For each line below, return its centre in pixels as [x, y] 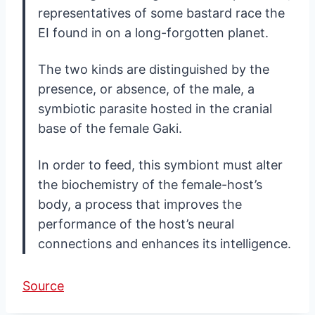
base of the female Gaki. [110, 129]
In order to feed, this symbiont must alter [160, 165]
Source [43, 286]
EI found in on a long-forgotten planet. [153, 33]
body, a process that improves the [140, 205]
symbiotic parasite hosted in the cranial [155, 109]
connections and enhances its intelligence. [165, 244]
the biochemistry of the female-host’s [150, 185]
